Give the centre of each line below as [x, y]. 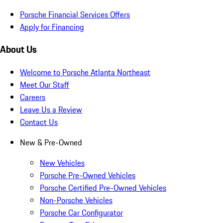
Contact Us [39, 122]
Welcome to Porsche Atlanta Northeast [85, 72]
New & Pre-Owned [51, 143]
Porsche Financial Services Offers [75, 14]
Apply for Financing [52, 27]
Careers [33, 97]
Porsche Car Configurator [81, 213]
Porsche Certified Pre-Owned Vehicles [103, 188]
